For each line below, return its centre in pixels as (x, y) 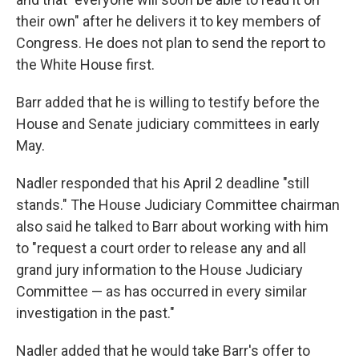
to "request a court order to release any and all (161, 248)
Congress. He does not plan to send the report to (171, 43)
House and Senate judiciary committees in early (168, 124)
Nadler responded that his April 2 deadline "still (163, 184)
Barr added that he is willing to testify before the (168, 103)
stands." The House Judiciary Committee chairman (178, 205)
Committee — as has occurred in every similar (161, 292)
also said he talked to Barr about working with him (172, 227)
